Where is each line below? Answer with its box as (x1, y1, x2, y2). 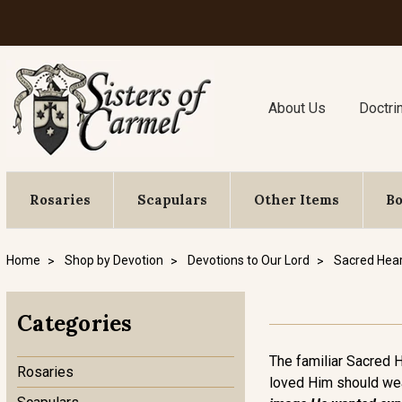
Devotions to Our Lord (188, 253, 310, 267)
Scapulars (136, 191, 207, 208)
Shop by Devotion (65, 253, 163, 267)
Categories (17, 310, 133, 337)
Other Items (253, 191, 339, 208)
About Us (268, 100, 327, 117)
